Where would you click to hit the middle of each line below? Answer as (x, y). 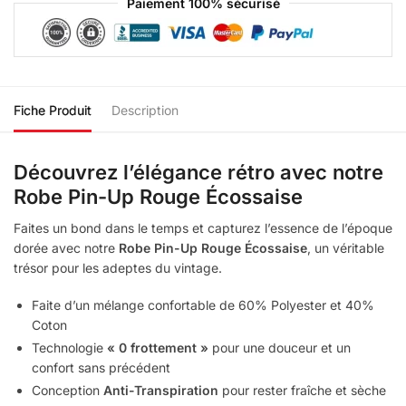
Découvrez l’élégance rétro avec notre (198, 172)
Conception (68, 391)
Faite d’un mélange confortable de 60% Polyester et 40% (203, 305)
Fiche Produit (53, 110)
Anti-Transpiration (161, 391)
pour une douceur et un (280, 348)
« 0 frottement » (158, 348)
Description (145, 110)
